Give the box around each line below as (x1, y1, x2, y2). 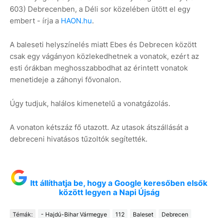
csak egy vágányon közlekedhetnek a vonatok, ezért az (10, 52, 199, 61)
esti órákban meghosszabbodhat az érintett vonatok (10, 63, 188, 73)
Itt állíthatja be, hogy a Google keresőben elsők (30, 178, 207, 188)
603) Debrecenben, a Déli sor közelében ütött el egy (10, 4, 190, 14)
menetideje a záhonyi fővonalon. (10, 75, 123, 85)
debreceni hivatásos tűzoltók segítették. (10, 134, 147, 144)
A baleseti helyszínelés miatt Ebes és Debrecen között (10, 40, 197, 50)
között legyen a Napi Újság (58, 187, 160, 198)
